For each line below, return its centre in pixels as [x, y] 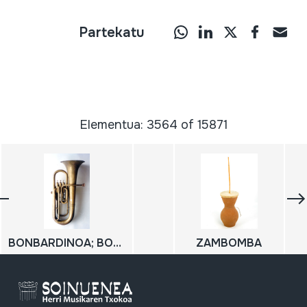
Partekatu [112, 32]
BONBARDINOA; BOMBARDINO [117, 243]
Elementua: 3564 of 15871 [153, 124]
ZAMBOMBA [229, 243]
